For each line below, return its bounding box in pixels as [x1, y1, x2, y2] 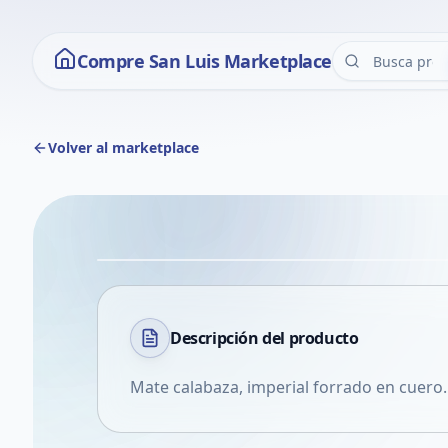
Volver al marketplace [48, 138, 199, 157]
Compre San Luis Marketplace [77, 49, 332, 73]
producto [288, 327, 359, 349]
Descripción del [170, 327, 289, 349]
